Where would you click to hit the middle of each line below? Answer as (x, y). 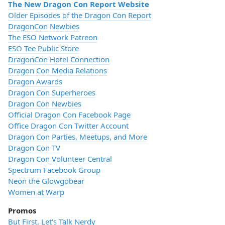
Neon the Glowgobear (46, 181)
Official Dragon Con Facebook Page (69, 115)
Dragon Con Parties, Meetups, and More (78, 137)
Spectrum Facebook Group (54, 170)
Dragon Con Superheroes (52, 92)
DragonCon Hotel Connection (59, 59)
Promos (22, 210)
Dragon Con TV (34, 148)
